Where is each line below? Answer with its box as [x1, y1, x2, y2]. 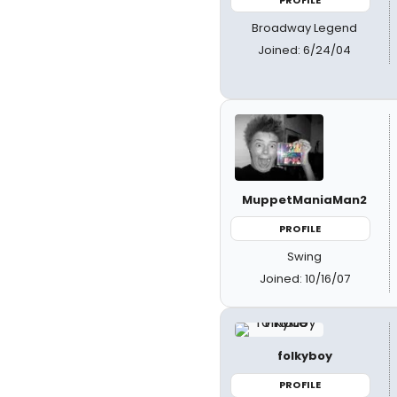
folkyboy [276, 347, 332, 364]
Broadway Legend [252, 19, 358, 36]
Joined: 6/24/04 [258, 42, 352, 58]
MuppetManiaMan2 [242, 191, 368, 208]
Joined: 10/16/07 [259, 270, 350, 287]
